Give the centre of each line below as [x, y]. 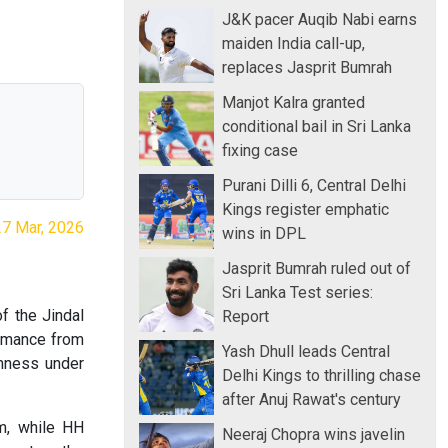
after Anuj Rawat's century [311, 399]
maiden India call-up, [293, 43]
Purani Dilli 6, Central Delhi [314, 185]
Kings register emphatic [305, 209]
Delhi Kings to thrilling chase [321, 375]
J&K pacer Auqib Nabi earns [319, 19]
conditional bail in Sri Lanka [316, 126]
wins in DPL [264, 233]
